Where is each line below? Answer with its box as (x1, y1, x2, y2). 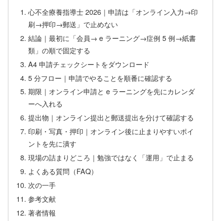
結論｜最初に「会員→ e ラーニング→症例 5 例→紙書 (28, 32, 196, 43)
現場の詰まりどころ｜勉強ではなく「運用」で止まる (28, 152, 194, 163)
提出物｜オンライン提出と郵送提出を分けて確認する (28, 112, 194, 123)
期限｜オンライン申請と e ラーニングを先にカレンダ (28, 86, 195, 97)
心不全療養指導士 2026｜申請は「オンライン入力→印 (28, 6, 198, 17)
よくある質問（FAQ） (28, 165, 98, 176)
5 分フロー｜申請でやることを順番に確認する (28, 72, 173, 83)
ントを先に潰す (28, 138, 77, 149)
